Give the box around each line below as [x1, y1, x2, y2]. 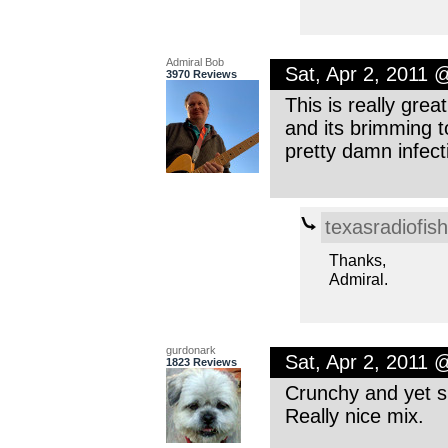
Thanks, [328, 250, 386, 269]
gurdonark [165, 343, 216, 356]
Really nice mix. [284, 404, 424, 427]
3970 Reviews [165, 67, 237, 80]
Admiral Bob [165, 55, 224, 68]
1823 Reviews [165, 355, 237, 368]
